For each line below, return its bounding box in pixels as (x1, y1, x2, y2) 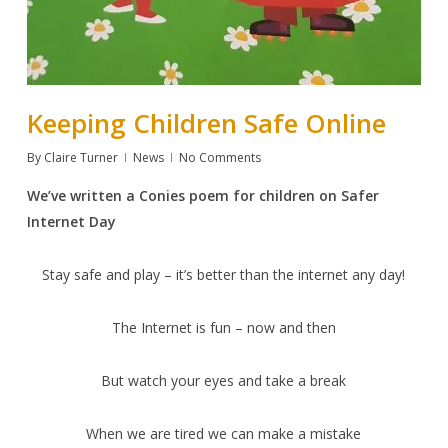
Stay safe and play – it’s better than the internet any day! (42, 264, 406, 284)
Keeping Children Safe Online (26, 104, 386, 141)
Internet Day (26, 211, 116, 231)
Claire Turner (43, 148, 118, 166)
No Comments (178, 148, 261, 166)
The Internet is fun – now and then (111, 317, 336, 337)
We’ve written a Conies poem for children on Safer (26, 185, 379, 205)
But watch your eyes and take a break (101, 370, 347, 390)
